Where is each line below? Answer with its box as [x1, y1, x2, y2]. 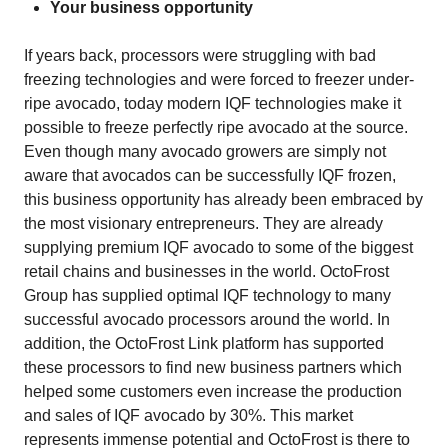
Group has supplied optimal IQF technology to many [24, 287, 391, 304]
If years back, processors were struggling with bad [24, 47, 376, 64]
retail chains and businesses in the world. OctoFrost [24, 263, 389, 280]
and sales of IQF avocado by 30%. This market [24, 407, 353, 424]
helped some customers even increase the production [24, 383, 402, 400]
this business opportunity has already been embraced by [24, 191, 423, 208]
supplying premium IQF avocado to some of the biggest [24, 239, 413, 256]
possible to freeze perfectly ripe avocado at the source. [24, 119, 408, 136]
